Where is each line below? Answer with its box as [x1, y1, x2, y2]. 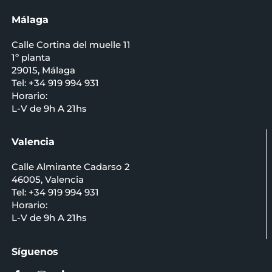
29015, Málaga [11, 64, 75, 76]
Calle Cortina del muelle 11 [11, 38, 131, 50]
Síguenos [11, 245, 58, 257]
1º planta [11, 51, 50, 63]
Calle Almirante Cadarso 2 [11, 161, 130, 173]
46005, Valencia [11, 174, 84, 186]
